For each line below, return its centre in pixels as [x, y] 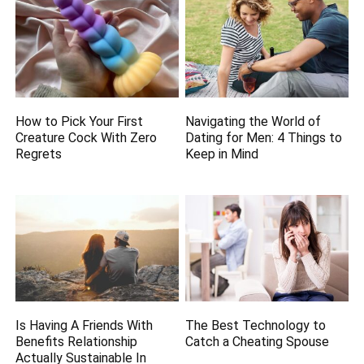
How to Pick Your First [80, 121]
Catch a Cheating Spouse [258, 341]
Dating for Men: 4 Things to [264, 137]
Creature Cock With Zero [87, 137]
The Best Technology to [256, 325]
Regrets [39, 154]
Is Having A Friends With [84, 325]
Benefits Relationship [77, 341]
